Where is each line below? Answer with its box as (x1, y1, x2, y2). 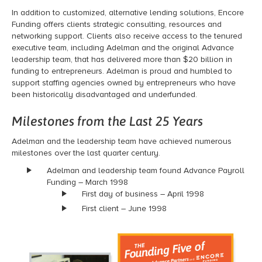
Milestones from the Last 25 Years (12, 113, 203, 129)
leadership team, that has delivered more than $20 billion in (12, 54, 232, 65)
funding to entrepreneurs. (12, 66, 106, 77)
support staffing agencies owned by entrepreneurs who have (12, 78, 236, 88)
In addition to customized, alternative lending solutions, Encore (12, 8, 244, 18)
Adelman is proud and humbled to (106, 66, 232, 77)
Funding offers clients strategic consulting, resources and (12, 19, 222, 30)
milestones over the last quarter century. (12, 148, 160, 158)
